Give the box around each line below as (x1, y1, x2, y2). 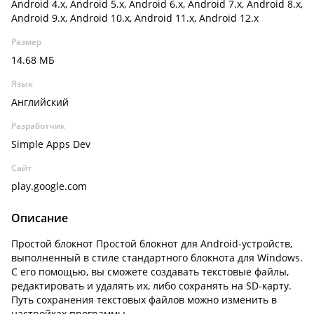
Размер (11, 36, 41, 48)
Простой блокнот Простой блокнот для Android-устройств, (11, 237, 292, 250)
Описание (11, 210, 68, 226)
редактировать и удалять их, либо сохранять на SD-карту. (11, 279, 292, 292)
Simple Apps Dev (11, 137, 90, 151)
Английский (11, 95, 69, 109)
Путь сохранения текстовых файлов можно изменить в (11, 293, 277, 306)
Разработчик (11, 120, 65, 132)
